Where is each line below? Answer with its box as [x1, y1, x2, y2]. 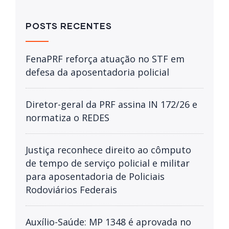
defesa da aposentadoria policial [26, 65, 169, 78]
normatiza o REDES [26, 111, 109, 124]
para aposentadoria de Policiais [26, 170, 165, 182]
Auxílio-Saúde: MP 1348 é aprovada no [26, 215, 191, 228]
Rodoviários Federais [26, 183, 117, 196]
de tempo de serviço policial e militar [26, 156, 190, 169]
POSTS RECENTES [26, 20, 112, 31]
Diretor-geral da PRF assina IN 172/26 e [26, 98, 197, 110]
